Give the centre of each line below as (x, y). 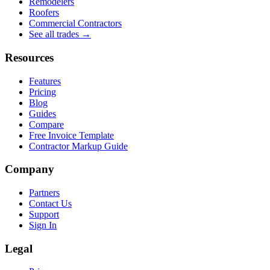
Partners (44, 193)
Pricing (42, 92)
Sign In (43, 225)
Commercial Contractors (75, 24)
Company (30, 169)
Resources (29, 57)
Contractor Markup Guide (78, 146)
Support (44, 215)
